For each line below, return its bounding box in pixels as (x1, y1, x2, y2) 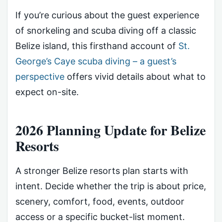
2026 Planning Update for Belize (15, 120, 206, 141)
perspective (15, 71, 64, 82)
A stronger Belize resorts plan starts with (15, 166, 188, 176)
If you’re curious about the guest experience (15, 9, 199, 20)
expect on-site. (15, 86, 79, 97)
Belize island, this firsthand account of (15, 40, 178, 51)
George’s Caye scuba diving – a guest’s (15, 55, 176, 66)
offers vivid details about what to (64, 71, 206, 82)
